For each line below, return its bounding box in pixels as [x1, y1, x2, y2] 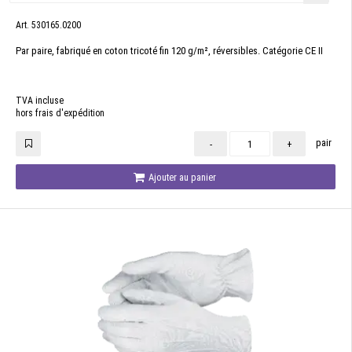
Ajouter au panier [146, 171, 216, 183]
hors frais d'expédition [16, 108, 104, 119]
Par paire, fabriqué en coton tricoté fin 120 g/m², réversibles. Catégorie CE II [16, 45, 323, 57]
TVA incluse [16, 95, 64, 106]
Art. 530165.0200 [16, 20, 81, 31]
